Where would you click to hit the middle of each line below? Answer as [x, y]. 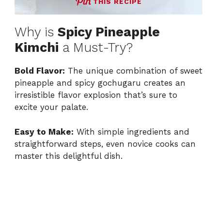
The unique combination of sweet [134, 71]
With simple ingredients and [132, 132]
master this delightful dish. [69, 156]
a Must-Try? [96, 48]
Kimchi [37, 48]
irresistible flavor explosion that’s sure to [96, 95]
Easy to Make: [44, 132]
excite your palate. [51, 107]
